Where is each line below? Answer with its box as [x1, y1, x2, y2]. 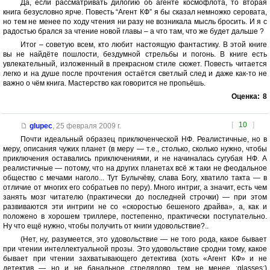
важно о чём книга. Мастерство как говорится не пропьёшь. [3, 79, 206, 88]
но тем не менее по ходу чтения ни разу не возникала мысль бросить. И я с [3, 17, 267, 27]
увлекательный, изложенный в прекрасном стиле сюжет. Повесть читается [3, 60, 267, 69]
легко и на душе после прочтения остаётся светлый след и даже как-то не [3, 69, 267, 78]
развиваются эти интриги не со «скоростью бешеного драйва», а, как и [3, 202, 267, 212]
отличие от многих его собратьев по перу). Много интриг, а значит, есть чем [3, 183, 267, 192]
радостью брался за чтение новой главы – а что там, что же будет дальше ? [3, 27, 264, 36]
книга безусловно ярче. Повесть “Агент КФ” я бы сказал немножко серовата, [3, 8, 267, 17]
